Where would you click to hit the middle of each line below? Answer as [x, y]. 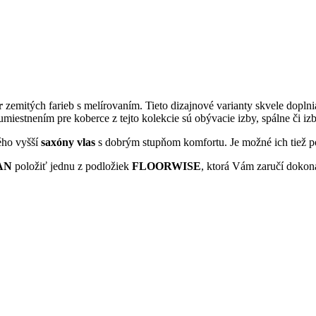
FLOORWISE [166, 166]
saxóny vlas [68, 142]
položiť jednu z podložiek [72, 166]
